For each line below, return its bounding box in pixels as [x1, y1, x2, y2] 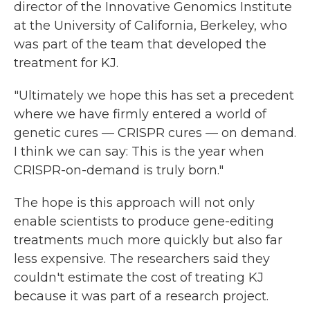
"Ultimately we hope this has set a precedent [14, 88, 294, 103]
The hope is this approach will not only [14, 195, 255, 210]
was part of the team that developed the [14, 37, 266, 52]
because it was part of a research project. [14, 289, 268, 304]
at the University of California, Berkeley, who [14, 18, 287, 33]
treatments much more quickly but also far [14, 232, 282, 248]
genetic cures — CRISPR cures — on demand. [14, 125, 296, 140]
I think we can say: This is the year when [14, 144, 264, 159]
